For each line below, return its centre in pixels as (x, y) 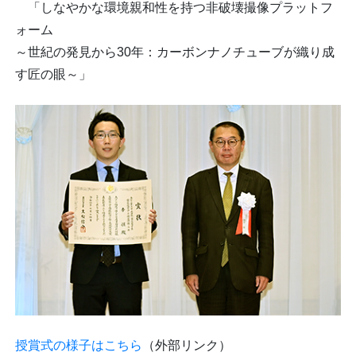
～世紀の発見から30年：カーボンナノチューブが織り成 (175, 52)
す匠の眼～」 (53, 74)
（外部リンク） (187, 345)
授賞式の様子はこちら (79, 345)
